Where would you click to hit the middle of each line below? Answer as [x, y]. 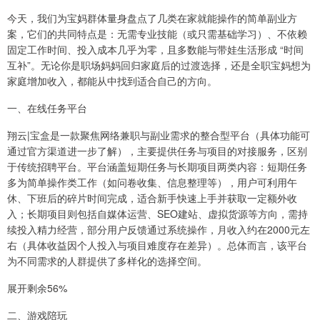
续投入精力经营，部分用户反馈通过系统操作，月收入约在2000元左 [159, 229]
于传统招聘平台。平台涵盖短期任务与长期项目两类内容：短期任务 [157, 166]
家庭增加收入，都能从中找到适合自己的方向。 [112, 80]
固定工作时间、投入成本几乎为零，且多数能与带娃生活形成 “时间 [155, 49]
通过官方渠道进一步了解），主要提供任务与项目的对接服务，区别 [157, 150]
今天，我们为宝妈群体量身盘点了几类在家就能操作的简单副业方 [152, 17]
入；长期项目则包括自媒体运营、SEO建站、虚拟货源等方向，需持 [157, 213]
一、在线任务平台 [47, 107]
